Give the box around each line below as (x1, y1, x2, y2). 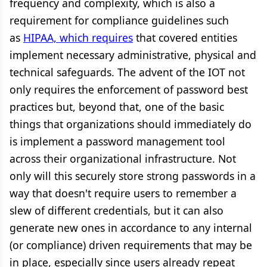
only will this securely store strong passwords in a (10, 169, 256, 183)
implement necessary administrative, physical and (10, 48, 256, 62)
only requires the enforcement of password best (10, 82, 248, 97)
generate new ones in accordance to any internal (10, 221, 252, 235)
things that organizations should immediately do (10, 117, 252, 131)
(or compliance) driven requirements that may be (10, 238, 252, 252)
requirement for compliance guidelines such (10, 13, 229, 27)
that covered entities (133, 30, 237, 45)
